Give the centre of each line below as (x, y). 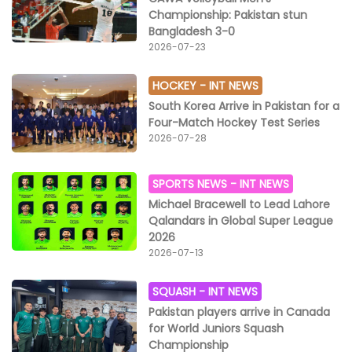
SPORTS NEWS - (196, 183)
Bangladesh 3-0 (192, 32)
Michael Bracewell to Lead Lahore (240, 204)
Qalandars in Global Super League (241, 220)
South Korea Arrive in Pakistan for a (244, 106)
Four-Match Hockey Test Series (235, 123)
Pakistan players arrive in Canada (240, 312)
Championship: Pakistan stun (228, 15)
